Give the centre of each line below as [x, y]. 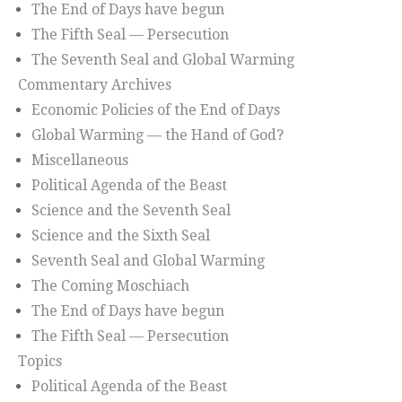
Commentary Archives [95, 85]
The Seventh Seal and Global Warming [163, 60]
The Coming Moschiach [110, 286]
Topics [40, 362]
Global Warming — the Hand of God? [157, 135]
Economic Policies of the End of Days [156, 110]
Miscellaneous [80, 161]
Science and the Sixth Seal [121, 236]
